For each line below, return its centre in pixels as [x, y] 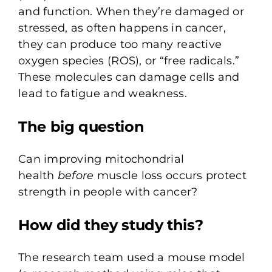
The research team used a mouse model [131, 257]
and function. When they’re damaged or [131, 11]
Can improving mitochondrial [101, 159]
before [76, 175]
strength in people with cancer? [108, 192]
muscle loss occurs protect [170, 175]
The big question [81, 126]
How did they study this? [110, 225]
